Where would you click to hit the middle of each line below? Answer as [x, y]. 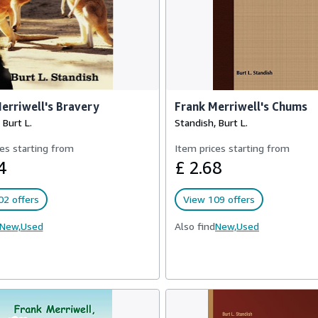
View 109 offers [219, 199]
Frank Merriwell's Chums [241, 106]
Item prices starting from [232, 148]
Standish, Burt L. [211, 122]
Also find [195, 226]
